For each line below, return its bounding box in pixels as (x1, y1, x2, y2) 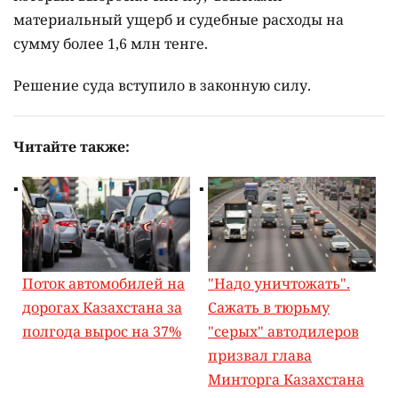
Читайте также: (13, 137, 130, 157)
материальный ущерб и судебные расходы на (13, 10, 344, 30)
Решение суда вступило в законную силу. (13, 76, 311, 96)
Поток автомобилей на (22, 273, 185, 293)
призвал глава (208, 345, 312, 365)
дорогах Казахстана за (22, 297, 182, 317)
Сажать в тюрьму (208, 297, 330, 317)
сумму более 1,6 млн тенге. (13, 34, 208, 54)
